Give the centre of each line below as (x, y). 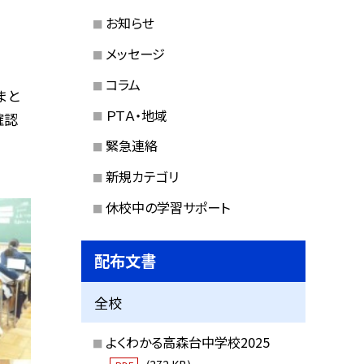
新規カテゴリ (142, 177)
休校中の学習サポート (167, 207)
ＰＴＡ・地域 (136, 115)
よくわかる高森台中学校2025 (187, 342)
